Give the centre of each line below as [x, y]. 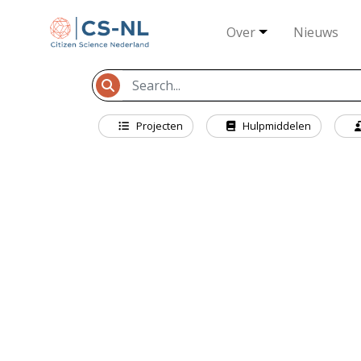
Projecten [158, 126]
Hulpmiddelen [276, 126]
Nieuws [316, 32]
